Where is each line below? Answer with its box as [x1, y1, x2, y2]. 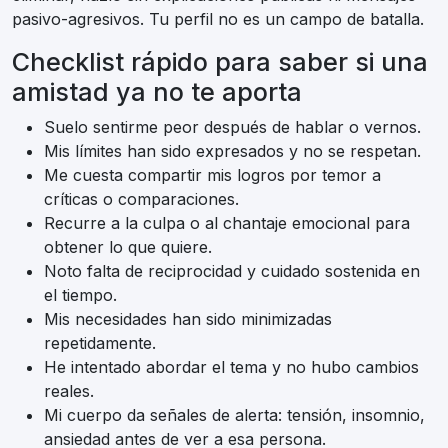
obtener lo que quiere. [44, 237, 212, 258]
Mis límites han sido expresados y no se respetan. [44, 141, 421, 162]
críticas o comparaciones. [44, 189, 239, 210]
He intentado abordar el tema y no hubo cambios [44, 357, 419, 378]
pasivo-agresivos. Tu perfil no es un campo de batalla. [12, 9, 424, 30]
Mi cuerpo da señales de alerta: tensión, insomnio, [44, 405, 425, 426]
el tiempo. [44, 285, 117, 306]
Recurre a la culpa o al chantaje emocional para [44, 213, 410, 234]
